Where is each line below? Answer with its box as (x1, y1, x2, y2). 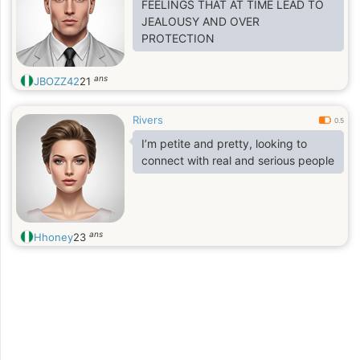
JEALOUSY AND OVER (141, 14, 260, 28)
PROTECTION (141, 31, 215, 45)
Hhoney (34, 231, 73, 243)
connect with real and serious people (141, 153, 334, 167)
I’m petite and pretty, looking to (141, 137, 307, 150)
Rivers (133, 113, 163, 126)
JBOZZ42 (34, 75, 80, 88)
